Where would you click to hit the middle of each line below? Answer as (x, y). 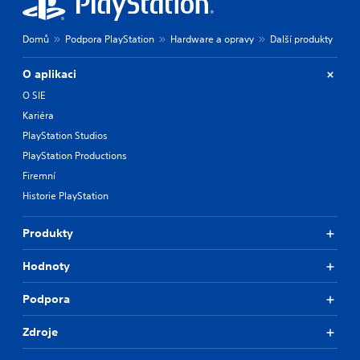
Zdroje (40, 332)
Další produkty (301, 39)
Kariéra (38, 115)
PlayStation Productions (75, 155)
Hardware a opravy (212, 39)
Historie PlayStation (65, 196)
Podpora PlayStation (110, 39)
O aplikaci (49, 74)
